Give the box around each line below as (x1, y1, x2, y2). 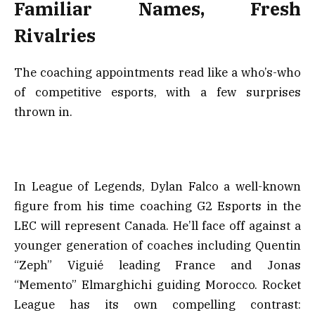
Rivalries (14, 23, 96, 47)
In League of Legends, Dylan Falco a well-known (14, 179, 301, 195)
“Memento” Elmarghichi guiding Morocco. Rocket (14, 277, 301, 293)
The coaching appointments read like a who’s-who (14, 64, 301, 80)
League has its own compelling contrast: (14, 297, 301, 313)
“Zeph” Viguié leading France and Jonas (14, 257, 301, 274)
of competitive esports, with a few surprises (14, 84, 301, 100)
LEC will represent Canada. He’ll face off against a (14, 218, 301, 234)
